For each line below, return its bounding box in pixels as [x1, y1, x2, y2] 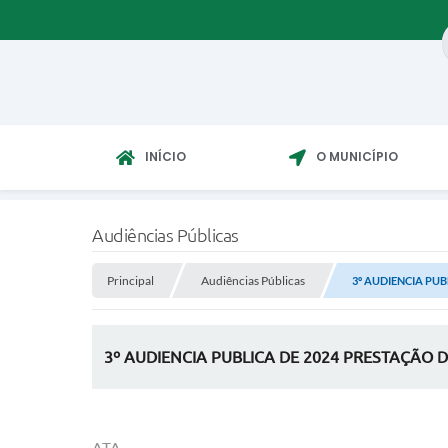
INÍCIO [145, 148, 186, 165]
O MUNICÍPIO [316, 148, 398, 165]
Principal [107, 273, 154, 288]
